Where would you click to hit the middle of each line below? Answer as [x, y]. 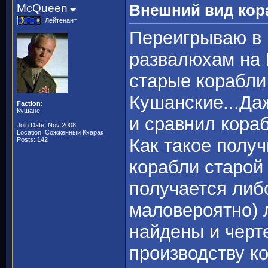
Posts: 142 [32, 139]
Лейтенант [61, 20]
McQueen [42, 8]
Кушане [28, 111]
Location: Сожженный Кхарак [60, 132]
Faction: [30, 103]
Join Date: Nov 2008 [46, 125]
